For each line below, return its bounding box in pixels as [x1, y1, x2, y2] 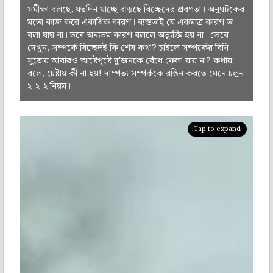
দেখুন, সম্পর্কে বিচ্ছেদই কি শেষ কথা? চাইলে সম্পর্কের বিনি [27, 41, 229, 56]
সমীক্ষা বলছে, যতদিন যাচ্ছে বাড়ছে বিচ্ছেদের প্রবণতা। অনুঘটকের [27, 2, 244, 18]
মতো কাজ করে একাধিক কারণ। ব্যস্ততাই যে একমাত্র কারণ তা [27, 15, 234, 30]
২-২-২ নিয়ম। [27, 79, 73, 94]
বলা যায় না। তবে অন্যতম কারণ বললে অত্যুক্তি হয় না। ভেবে [27, 28, 229, 43]
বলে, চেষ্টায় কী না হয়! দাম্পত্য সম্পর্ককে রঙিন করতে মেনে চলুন [27, 66, 244, 82]
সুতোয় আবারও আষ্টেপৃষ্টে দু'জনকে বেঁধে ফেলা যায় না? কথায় [27, 54, 232, 69]
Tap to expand [193, 123, 241, 135]
